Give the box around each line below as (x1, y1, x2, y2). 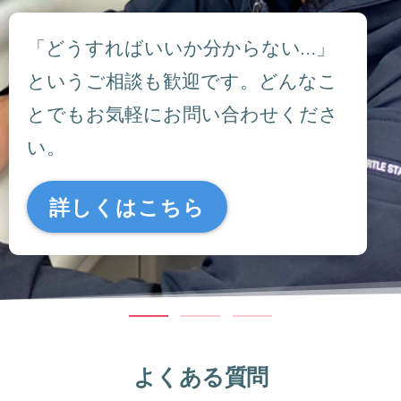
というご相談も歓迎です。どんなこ (27, 68, 337, 91)
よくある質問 (132, 362, 269, 389)
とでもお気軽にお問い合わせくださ (27, 101, 338, 124)
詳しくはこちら (49, 192, 205, 221)
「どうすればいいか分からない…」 (27, 35, 335, 58)
